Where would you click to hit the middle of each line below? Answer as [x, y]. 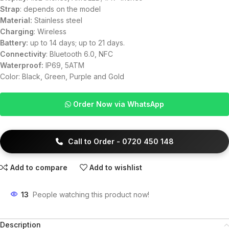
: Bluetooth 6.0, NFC [79, 54]
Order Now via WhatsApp [118, 104]
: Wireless [50, 31]
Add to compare [39, 167]
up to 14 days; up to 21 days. [76, 43]
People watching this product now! [91, 194]
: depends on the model [60, 9]
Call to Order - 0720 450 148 [120, 141]
